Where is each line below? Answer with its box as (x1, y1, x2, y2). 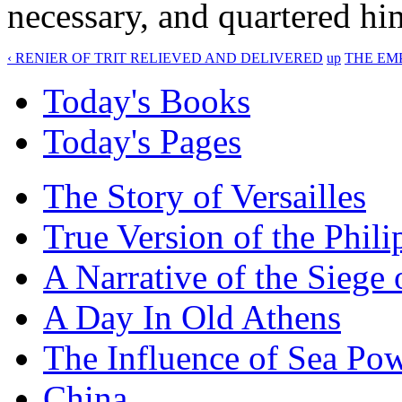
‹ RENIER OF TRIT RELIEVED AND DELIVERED (7, 49, 323, 66)
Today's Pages (43, 121, 241, 161)
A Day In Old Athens (43, 297, 341, 336)
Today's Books (43, 81, 250, 120)
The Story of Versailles (43, 176, 366, 215)
